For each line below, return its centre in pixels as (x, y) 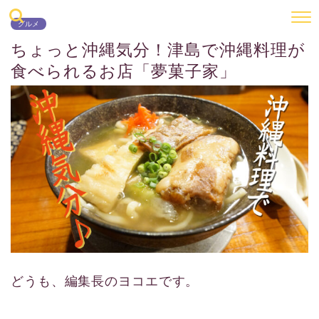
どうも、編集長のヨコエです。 (105, 282)
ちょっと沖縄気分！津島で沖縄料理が (158, 50)
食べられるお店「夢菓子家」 (124, 71)
